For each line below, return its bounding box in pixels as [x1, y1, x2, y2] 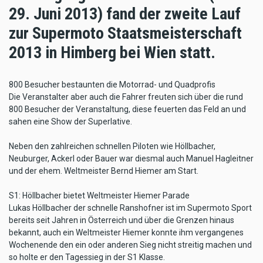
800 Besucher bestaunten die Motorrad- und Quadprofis [9, 79, 215, 89]
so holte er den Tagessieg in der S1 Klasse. [9, 252, 165, 262]
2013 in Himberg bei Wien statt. [9, 42, 215, 62]
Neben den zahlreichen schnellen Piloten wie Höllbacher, [9, 141, 215, 151]
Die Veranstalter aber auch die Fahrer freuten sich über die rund [9, 92, 243, 102]
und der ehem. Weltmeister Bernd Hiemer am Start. [9, 166, 198, 176]
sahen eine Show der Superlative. [9, 116, 132, 126]
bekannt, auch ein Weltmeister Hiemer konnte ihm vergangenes [9, 227, 244, 237]
